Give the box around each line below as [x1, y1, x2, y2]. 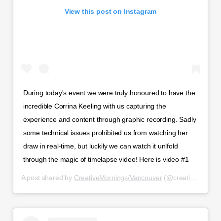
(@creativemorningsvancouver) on [162, 173, 190, 182]
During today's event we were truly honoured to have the [23, 88, 195, 97]
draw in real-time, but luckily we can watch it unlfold [23, 142, 178, 150]
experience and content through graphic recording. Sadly [23, 115, 196, 123]
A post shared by [21, 173, 74, 182]
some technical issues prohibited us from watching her [23, 128, 188, 137]
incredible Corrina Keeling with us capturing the [23, 102, 166, 110]
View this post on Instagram [64, 7, 157, 15]
